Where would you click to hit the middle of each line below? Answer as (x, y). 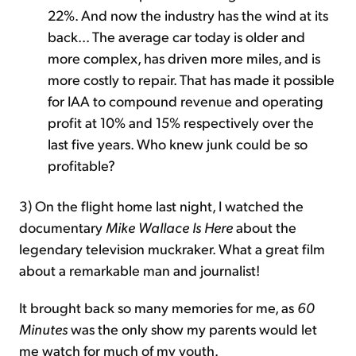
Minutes (43, 328)
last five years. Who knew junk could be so (178, 143)
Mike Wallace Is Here (169, 226)
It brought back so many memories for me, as (158, 307)
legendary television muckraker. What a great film (172, 248)
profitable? (81, 164)
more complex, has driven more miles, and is (184, 57)
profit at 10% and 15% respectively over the (181, 122)
